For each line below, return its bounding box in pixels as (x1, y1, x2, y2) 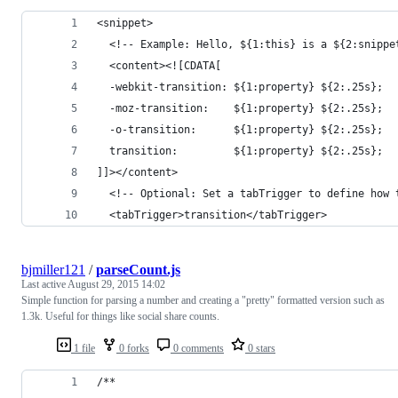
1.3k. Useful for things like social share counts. (21, 309, 219, 322)
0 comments (171, 341, 224, 354)
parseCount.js (96, 261, 180, 277)
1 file (71, 341, 95, 354)
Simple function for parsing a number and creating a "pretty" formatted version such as (21, 293, 385, 306)
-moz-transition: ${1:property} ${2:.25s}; (97, 101, 383, 115)
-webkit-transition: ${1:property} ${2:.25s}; (97, 80, 383, 93)
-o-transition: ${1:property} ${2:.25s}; (97, 123, 383, 136)
